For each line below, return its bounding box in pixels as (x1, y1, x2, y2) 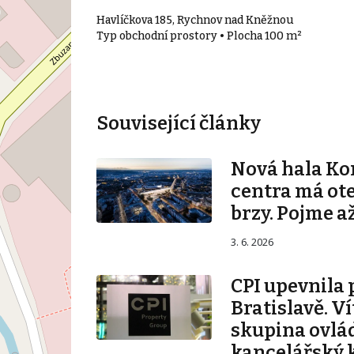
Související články (96, 112, 261, 135)
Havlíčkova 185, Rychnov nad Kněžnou (96, 13, 293, 28)
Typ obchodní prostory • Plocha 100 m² (96, 29, 302, 43)
